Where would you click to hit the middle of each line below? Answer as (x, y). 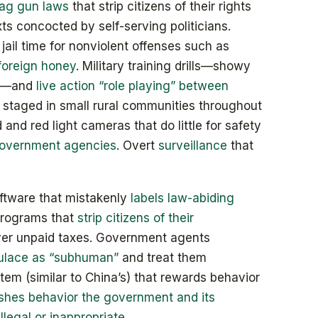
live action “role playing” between (132, 86)
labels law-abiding (182, 198)
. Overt (137, 145)
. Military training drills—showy (163, 66)
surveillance (193, 145)
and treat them (163, 257)
